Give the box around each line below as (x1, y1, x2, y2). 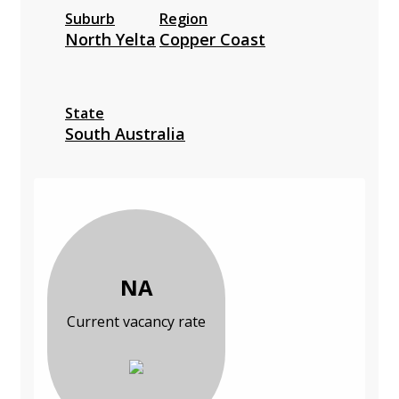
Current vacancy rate (67, 312, 206, 332)
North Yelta (65, 28, 156, 51)
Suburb (65, 9, 115, 29)
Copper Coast (159, 28, 265, 51)
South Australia (65, 123, 185, 145)
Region (159, 9, 208, 29)
